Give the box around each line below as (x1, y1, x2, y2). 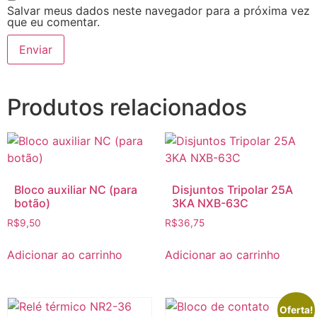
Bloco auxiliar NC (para (14, 183, 138, 197)
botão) (14, 196, 51, 211)
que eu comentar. (7, 15, 100, 30)
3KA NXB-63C (171, 196, 248, 211)
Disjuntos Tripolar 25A (171, 183, 293, 197)
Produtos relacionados (7, 93, 247, 122)
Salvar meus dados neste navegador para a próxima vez (7, 4, 310, 18)
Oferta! (279, 304, 313, 316)
